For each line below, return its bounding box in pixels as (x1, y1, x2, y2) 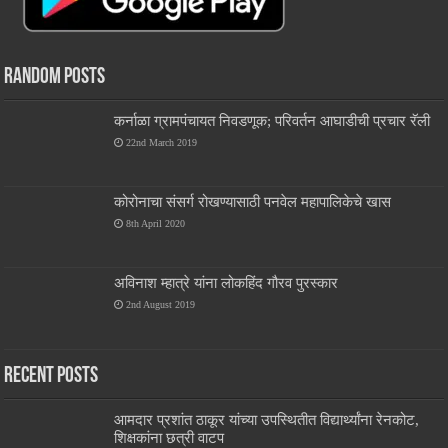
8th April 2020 (126, 218, 186, 230)
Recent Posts (4, 364, 99, 388)
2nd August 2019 (126, 299, 196, 311)
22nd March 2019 (126, 137, 198, 149)
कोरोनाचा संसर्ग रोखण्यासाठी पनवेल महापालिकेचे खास (114, 193, 392, 211)
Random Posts (4, 66, 106, 90)
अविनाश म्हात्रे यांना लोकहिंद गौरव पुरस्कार (114, 274, 339, 292)
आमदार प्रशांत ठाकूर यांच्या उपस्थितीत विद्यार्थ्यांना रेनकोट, (114, 410, 420, 428)
